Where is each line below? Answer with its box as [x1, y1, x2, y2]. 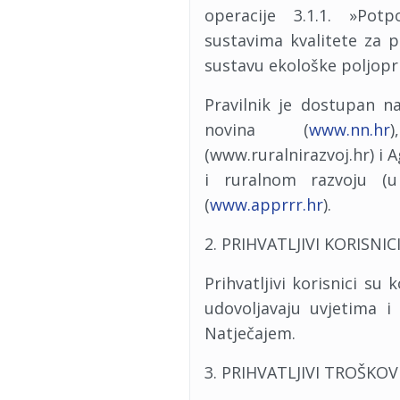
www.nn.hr [308, 119, 390, 140]
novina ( [204, 119, 309, 140]
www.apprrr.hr [210, 194, 323, 215]
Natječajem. [204, 322, 296, 344]
